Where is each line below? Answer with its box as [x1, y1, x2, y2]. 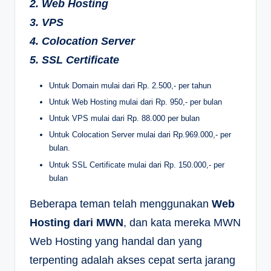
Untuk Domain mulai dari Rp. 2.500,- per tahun [49, 81, 211, 91]
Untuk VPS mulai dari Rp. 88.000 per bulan [49, 114, 200, 123]
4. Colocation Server [30, 35, 135, 48]
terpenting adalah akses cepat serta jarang [30, 253, 235, 266]
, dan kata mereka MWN [123, 216, 241, 229]
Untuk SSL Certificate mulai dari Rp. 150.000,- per [49, 160, 224, 169]
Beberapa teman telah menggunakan [30, 197, 212, 210]
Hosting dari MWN [30, 216, 123, 229]
